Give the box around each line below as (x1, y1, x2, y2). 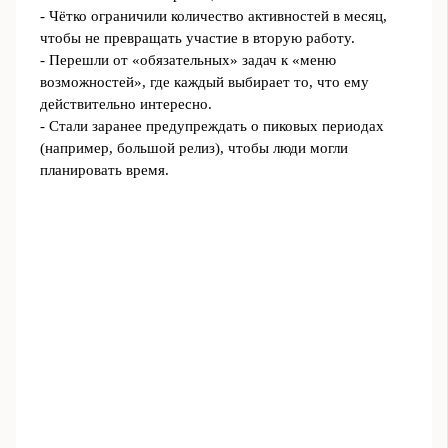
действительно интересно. (39, 96, 212, 113)
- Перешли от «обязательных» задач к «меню (39, 52, 336, 69)
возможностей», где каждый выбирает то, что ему (39, 74, 369, 91)
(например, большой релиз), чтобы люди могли (39, 140, 348, 157)
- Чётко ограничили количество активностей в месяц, (39, 8, 387, 25)
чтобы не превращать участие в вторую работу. (39, 30, 355, 47)
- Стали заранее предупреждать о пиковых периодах (39, 118, 384, 135)
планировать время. (39, 162, 169, 179)
